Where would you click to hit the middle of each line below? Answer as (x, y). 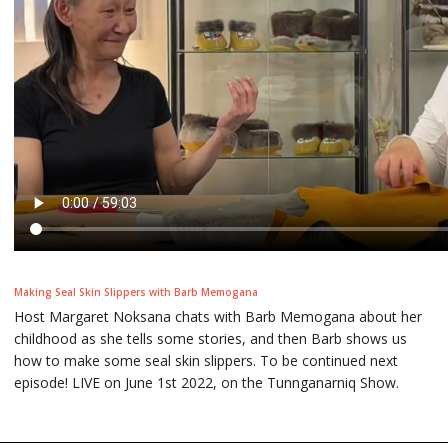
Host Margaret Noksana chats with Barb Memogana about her (218, 316)
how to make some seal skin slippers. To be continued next (206, 360)
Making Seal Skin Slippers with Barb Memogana (136, 291)
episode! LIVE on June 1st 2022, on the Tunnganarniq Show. (206, 382)
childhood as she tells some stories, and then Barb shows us (210, 338)
